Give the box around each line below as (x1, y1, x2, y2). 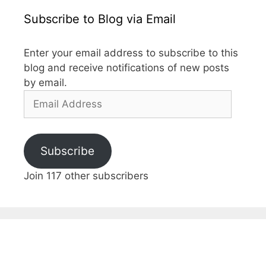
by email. (24, 77, 67, 89)
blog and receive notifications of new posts (24, 62, 229, 74)
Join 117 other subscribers (24, 170, 148, 182)
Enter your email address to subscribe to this (24, 47, 238, 59)
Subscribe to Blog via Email (24, 12, 176, 27)
